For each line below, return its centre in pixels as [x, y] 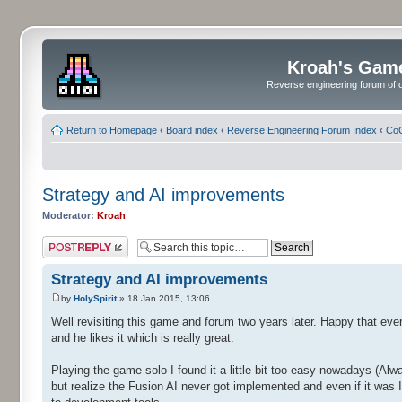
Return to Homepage [112, 130]
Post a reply [68, 241]
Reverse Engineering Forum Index [302, 130]
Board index [192, 130]
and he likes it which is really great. [143, 338]
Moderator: [68, 215]
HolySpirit [95, 299]
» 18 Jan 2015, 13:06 [163, 299]
